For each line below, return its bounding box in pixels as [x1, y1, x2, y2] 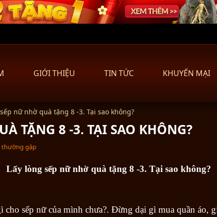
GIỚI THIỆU [33, 68, 75, 78]
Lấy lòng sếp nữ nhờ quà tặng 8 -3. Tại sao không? [6, 163, 211, 174]
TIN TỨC [104, 68, 134, 78]
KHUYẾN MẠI [163, 68, 210, 78]
